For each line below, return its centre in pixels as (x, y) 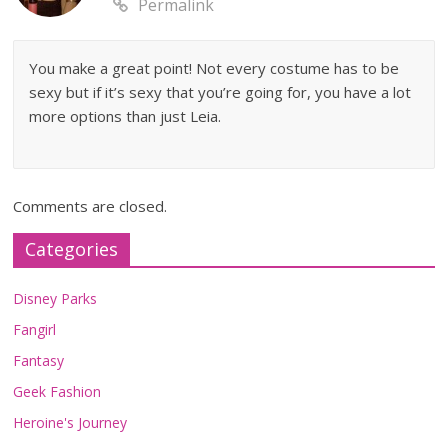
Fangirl (35, 329)
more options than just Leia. (125, 115)
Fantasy (39, 360)
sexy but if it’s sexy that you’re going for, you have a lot (220, 91)
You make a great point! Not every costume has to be (214, 67)
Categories (72, 248)
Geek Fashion (57, 391)
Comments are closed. (90, 205)
